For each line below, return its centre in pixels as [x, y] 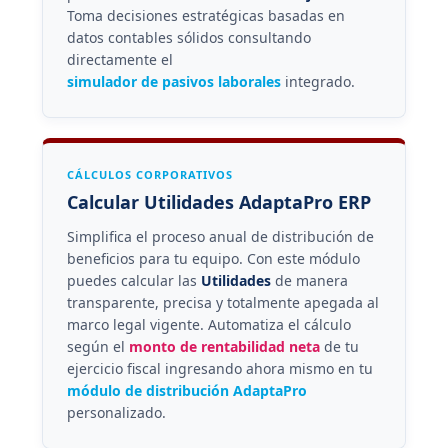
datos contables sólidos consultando [188, 37]
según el [97, 346]
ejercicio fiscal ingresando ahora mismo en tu [219, 368]
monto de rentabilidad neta [224, 346]
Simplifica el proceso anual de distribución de [220, 236]
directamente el [119, 59]
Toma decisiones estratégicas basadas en [205, 15]
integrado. [317, 81]
